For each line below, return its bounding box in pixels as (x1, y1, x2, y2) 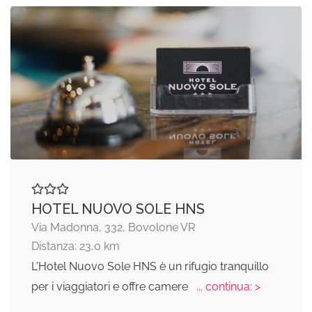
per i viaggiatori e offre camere (31, 279, 191, 293)
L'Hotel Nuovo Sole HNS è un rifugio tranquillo (31, 259, 269, 273)
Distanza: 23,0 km (31, 239, 120, 253)
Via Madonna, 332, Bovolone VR (31, 220, 195, 234)
